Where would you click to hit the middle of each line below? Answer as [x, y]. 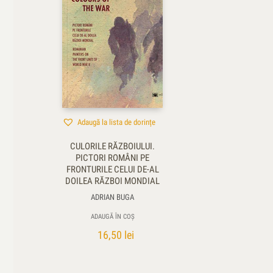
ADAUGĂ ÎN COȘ [112, 216]
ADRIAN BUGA [112, 197]
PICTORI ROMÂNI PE [112, 158]
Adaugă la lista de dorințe [116, 122]
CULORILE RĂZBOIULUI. [112, 146]
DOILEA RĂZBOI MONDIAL [112, 181]
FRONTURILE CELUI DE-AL [112, 169]
